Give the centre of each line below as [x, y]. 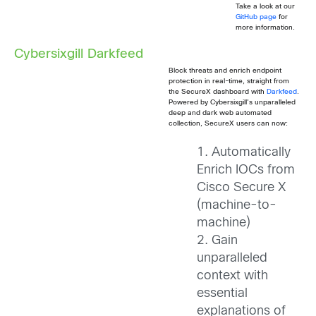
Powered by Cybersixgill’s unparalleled [232, 103]
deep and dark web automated [220, 114]
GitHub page [256, 18]
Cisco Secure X [241, 188]
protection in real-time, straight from [229, 82]
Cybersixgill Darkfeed [79, 55]
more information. [265, 28]
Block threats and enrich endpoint [225, 71]
